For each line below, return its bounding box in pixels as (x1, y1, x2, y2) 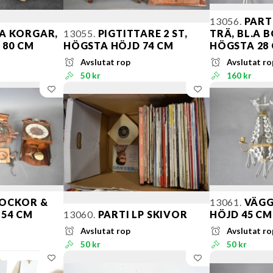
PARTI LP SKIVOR (95, 208, 188, 220)
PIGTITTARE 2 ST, (95, 27, 188, 39)
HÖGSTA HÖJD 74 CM (63, 39, 174, 51)
